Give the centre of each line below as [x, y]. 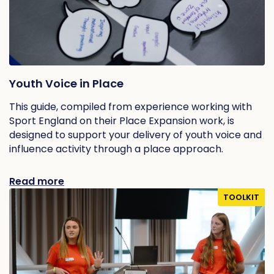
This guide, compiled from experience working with [131, 107]
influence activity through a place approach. [117, 149]
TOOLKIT [241, 197]
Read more [37, 182]
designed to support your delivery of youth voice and [135, 135]
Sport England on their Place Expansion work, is [122, 121]
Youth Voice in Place [66, 84]
